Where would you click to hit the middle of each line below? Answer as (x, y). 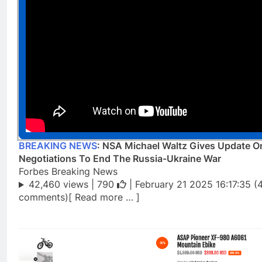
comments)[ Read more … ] (79, 197)
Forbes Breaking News (68, 172)
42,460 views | (63, 185)
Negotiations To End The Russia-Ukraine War (120, 159)
